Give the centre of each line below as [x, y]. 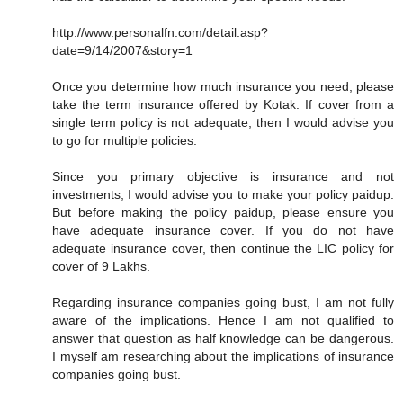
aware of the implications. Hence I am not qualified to [223, 320]
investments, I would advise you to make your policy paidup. [223, 194]
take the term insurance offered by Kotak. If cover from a [223, 104]
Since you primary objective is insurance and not [223, 176]
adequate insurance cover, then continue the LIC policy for [223, 248]
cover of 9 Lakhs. [101, 266]
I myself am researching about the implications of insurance [223, 356]
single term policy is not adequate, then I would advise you [223, 122]
